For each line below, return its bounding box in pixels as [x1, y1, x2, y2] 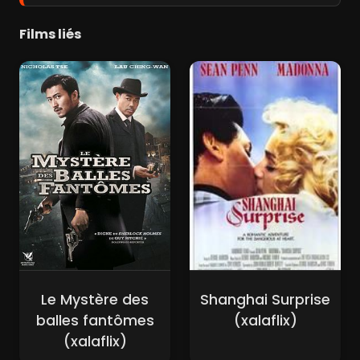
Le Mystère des [41, 289, 149, 309]
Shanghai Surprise [200, 289, 330, 309]
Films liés [19, 24, 81, 43]
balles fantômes [35, 310, 154, 330]
